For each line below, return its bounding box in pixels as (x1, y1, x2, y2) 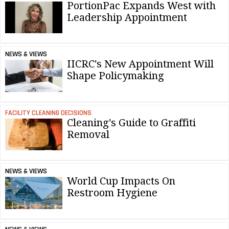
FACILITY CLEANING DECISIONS (5, 108, 91, 118)
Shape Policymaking (67, 70, 164, 82)
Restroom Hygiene (67, 187, 157, 199)
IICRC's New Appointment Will (67, 58, 214, 71)
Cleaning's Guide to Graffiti (67, 116, 196, 129)
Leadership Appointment (67, 11, 187, 24)
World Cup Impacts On (67, 175, 175, 188)
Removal (67, 128, 109, 141)
